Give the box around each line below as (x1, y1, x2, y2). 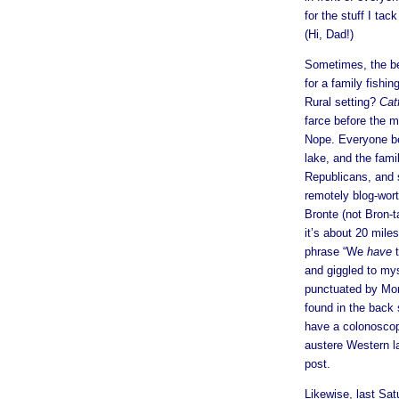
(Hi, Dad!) (305, 27, 354, 41)
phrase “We (305, 244, 367, 258)
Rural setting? (305, 94, 379, 109)
